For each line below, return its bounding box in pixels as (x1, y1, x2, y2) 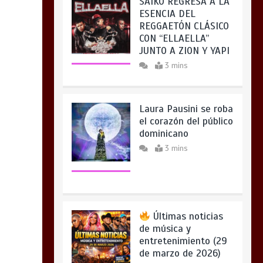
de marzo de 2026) (139, 179, 221, 192)
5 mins (164, 195, 188, 205)
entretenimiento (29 (139, 167, 227, 180)
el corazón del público (139, 47, 233, 60)
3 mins (164, 76, 188, 86)
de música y (139, 154, 191, 167)
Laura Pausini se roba (139, 35, 233, 48)
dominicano (139, 59, 188, 72)
